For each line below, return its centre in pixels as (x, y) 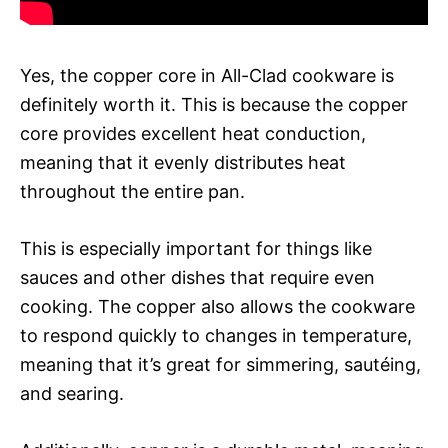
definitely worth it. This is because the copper (214, 104)
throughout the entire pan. (132, 191)
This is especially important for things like (196, 248)
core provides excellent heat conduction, (193, 133)
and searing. (72, 393)
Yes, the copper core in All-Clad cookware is (207, 75)
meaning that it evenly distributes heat (183, 162)
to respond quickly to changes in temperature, (216, 335)
